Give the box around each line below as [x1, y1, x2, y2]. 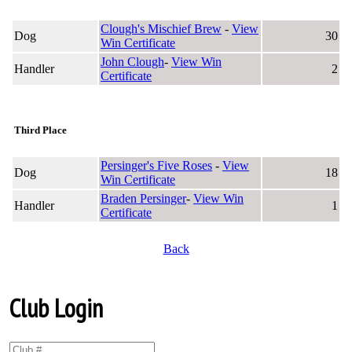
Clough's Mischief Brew [101, 21, 222, 35]
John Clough [101, 54, 164, 68]
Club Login [9, 291, 103, 325]
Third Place [14, 123, 67, 136]
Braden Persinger [101, 191, 186, 205]
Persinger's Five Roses [101, 158, 212, 172]
